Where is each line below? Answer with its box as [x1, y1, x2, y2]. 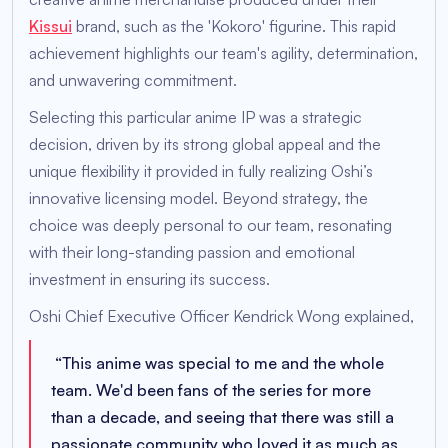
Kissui [29, 16, 72, 37]
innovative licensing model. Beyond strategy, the [29, 188, 368, 209]
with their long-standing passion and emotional [29, 242, 355, 263]
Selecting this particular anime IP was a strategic [29, 107, 362, 128]
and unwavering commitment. [29, 70, 237, 91]
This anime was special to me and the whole [62, 353, 384, 374]
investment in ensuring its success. [29, 269, 270, 290]
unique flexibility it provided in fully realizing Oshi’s [29, 161, 373, 182]
